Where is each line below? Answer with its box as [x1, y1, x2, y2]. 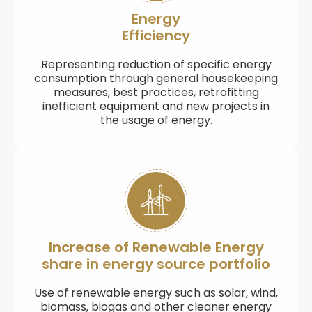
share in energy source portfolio [42, 254, 270, 274]
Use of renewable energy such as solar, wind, [34, 285, 278, 301]
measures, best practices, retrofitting [53, 84, 259, 100]
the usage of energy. [100, 112, 212, 128]
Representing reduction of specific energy [40, 56, 272, 72]
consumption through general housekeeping [34, 70, 278, 86]
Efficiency [122, 26, 190, 45]
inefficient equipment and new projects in [42, 98, 270, 114]
